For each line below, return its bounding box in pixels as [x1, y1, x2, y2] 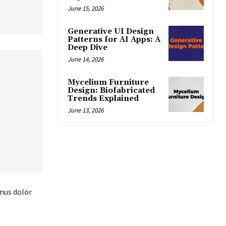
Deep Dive [68, 42, 107, 52]
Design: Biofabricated [68, 85, 155, 95]
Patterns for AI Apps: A [68, 34, 160, 44]
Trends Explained [68, 93, 139, 103]
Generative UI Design [68, 26, 154, 36]
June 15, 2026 [68, 4, 103, 13]
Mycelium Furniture [68, 77, 149, 87]
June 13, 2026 [68, 105, 103, 115]
